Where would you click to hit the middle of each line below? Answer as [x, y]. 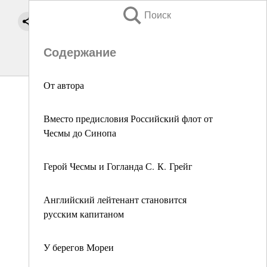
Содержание [80, 52]
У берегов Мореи [79, 247]
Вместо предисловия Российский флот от [128, 118]
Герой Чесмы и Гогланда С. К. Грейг [118, 166]
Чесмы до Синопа [80, 133]
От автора [64, 85]
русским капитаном [84, 214]
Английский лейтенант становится [115, 199]
